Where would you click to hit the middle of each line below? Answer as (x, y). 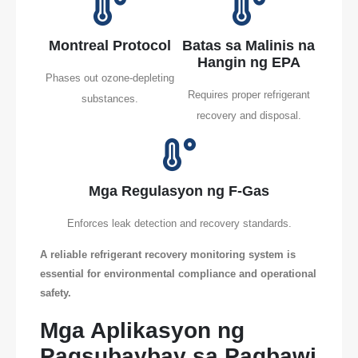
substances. (109, 98)
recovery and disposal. (249, 115)
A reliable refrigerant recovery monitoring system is (168, 255)
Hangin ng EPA (249, 62)
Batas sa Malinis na (249, 45)
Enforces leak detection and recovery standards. (179, 223)
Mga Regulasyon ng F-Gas (179, 191)
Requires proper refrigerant (249, 94)
